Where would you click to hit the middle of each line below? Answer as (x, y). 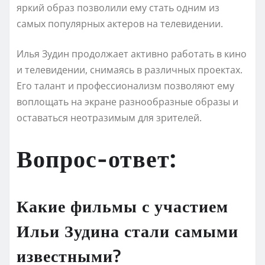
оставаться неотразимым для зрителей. (109, 117)
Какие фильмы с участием (122, 205)
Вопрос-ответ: (96, 158)
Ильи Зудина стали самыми (127, 230)
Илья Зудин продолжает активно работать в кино (132, 54)
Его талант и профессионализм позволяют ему (125, 85)
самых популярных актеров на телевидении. (120, 23)
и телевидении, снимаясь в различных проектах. (130, 70)
